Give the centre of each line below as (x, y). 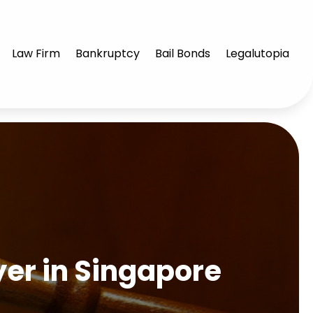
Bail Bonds (183, 54)
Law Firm (36, 54)
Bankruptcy (108, 54)
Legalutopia (258, 54)
